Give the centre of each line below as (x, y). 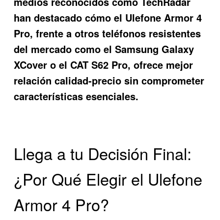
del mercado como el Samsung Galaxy (104, 49)
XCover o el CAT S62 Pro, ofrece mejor (104, 65)
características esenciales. (76, 96)
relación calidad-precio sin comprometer (109, 81)
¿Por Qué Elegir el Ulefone (108, 179)
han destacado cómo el (70, 18)
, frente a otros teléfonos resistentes (116, 33)
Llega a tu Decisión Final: (103, 153)
